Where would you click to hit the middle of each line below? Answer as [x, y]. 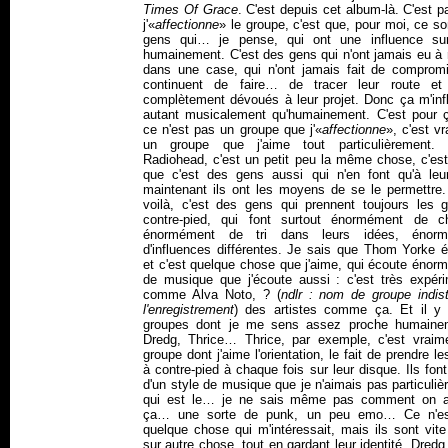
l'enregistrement [188, 309]
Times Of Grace [190, 9]
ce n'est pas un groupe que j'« [232, 129]
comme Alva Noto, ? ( [212, 294]
